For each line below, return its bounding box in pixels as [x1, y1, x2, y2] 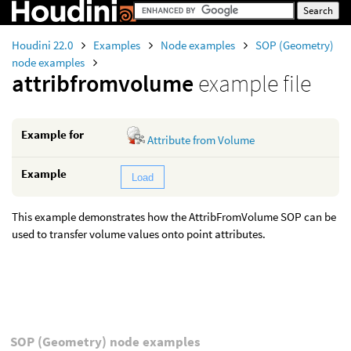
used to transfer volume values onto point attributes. [12, 226, 266, 241]
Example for [21, 127, 84, 142]
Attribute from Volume [147, 132, 255, 147]
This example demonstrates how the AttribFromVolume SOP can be [12, 209, 336, 224]
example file [198, 68, 311, 98]
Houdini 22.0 [12, 38, 75, 52]
